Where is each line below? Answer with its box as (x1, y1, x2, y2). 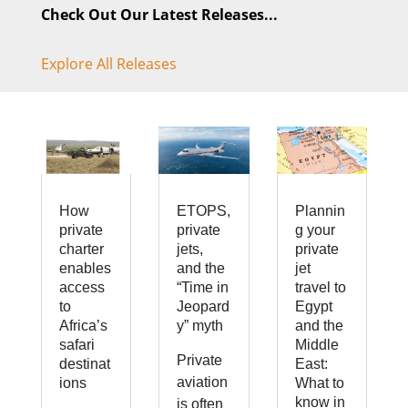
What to (294, 374, 344, 391)
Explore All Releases (40, 53, 177, 74)
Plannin (294, 202, 345, 219)
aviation (177, 373, 229, 390)
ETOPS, (177, 202, 231, 219)
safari (58, 336, 95, 352)
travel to (294, 279, 346, 295)
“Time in (177, 279, 229, 295)
